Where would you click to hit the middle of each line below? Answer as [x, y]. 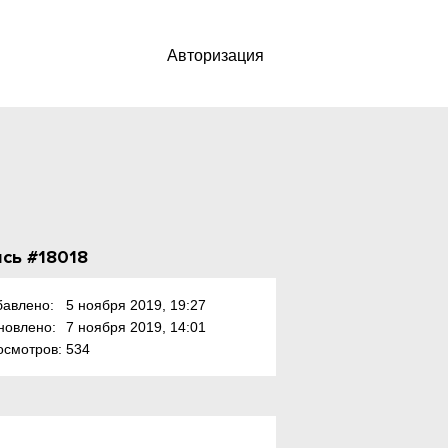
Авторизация [215, 55]
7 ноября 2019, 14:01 [135, 327]
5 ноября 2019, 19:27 [135, 305]
